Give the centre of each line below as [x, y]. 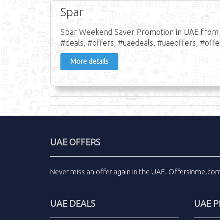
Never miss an [73, 171]
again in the [132, 171]
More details [89, 61]
